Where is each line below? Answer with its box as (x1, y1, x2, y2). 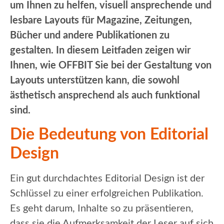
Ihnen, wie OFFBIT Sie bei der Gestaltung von (10, 60, 211, 70)
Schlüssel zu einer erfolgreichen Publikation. (10, 188, 203, 199)
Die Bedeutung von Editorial (10, 126, 208, 143)
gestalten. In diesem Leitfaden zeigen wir (10, 45, 190, 55)
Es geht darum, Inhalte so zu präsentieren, (10, 203, 193, 214)
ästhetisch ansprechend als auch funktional (10, 90, 200, 100)
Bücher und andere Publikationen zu (10, 30, 169, 40)
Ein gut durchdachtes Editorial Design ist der (10, 173, 204, 184)
